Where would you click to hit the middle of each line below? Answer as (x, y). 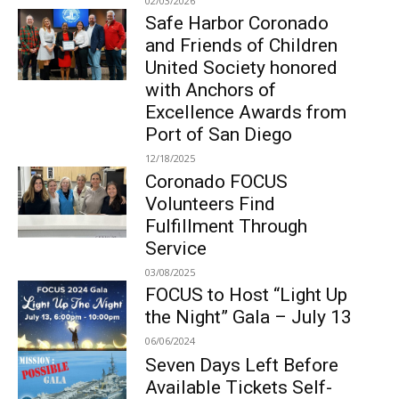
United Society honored (241, 68)
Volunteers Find (210, 204)
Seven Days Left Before (241, 366)
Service (175, 248)
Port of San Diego (218, 135)
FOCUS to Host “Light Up (246, 294)
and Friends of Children (241, 46)
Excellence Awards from (245, 113)
